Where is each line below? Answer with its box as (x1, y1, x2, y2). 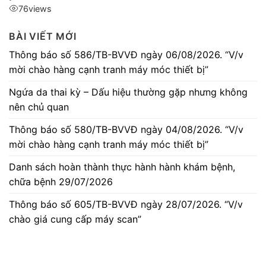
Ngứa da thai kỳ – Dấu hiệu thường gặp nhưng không (9, 85, 248, 98)
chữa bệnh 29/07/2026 (9, 175, 113, 188)
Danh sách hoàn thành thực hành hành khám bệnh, (9, 160, 235, 173)
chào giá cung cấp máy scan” (9, 213, 141, 225)
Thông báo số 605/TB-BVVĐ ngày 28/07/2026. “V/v (9, 198, 243, 210)
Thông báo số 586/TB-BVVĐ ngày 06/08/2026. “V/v (9, 48, 243, 61)
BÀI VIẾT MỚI (9, 30, 77, 42)
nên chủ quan (9, 100, 69, 113)
